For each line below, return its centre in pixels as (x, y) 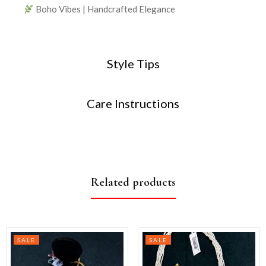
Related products (133, 183)
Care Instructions (133, 104)
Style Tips (133, 64)
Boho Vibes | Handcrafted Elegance (105, 9)
